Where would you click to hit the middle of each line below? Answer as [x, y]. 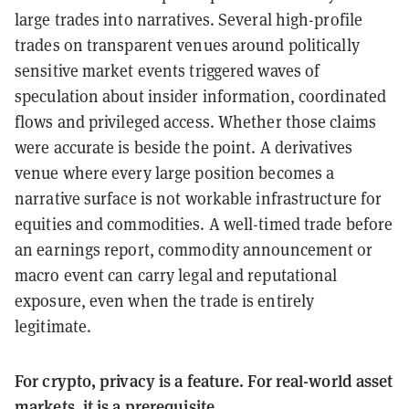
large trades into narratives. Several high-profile [189, 19]
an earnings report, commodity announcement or [194, 249]
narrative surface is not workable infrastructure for [199, 198]
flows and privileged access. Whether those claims [195, 121]
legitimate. [53, 325]
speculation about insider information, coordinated [201, 95]
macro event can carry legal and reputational [176, 274]
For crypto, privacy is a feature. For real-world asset [204, 380]
